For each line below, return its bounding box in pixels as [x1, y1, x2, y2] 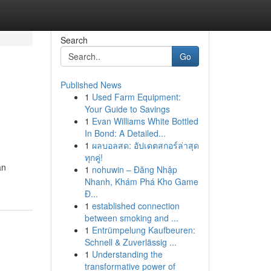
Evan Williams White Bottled [91, 115, 198, 127]
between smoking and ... [84, 212, 178, 224]
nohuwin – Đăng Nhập [91, 163, 177, 175]
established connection [91, 200, 180, 212]
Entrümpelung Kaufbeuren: [91, 224, 195, 236]
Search [60, 34, 88, 46]
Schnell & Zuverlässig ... [84, 236, 177, 248]
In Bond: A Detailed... [84, 127, 166, 139]
